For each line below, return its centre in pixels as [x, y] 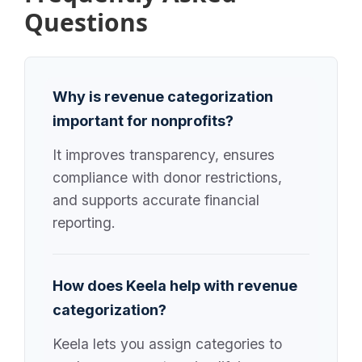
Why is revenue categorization [163, 97]
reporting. [84, 223]
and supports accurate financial [156, 200]
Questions [86, 22]
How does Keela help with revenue [175, 286]
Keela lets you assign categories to [167, 344]
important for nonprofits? [143, 121]
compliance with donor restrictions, [167, 177]
